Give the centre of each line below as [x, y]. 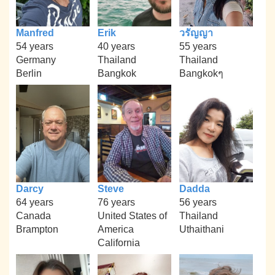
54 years [35, 46]
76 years [116, 203]
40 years [116, 46]
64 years [35, 203]
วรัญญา [196, 33]
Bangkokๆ [201, 73]
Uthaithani [201, 230]
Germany [36, 60]
